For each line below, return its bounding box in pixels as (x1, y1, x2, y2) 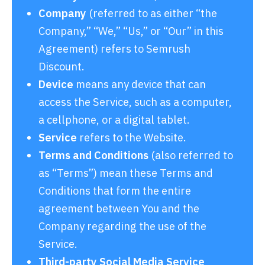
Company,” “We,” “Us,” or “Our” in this (38, 24, 224, 38)
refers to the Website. (77, 130, 186, 145)
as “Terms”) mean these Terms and (38, 166, 213, 180)
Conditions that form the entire (38, 183, 191, 198)
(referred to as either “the (86, 6, 217, 21)
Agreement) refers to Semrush (38, 41, 190, 56)
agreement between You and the (38, 201, 199, 216)
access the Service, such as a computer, (38, 95, 232, 109)
